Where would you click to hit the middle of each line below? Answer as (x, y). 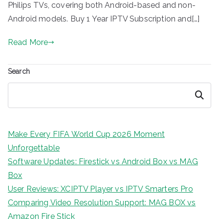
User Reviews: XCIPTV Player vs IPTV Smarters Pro (100, 189)
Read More (28, 42)
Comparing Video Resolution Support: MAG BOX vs (102, 202)
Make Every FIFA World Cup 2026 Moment (86, 134)
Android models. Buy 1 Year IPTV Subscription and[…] (104, 19)
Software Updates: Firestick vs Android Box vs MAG (103, 161)
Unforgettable (34, 148)
